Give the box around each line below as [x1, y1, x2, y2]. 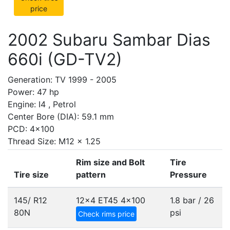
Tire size [14, 169, 49, 180]
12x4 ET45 [76, 195, 118, 205]
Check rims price [78, 209, 135, 218]
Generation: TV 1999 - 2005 [8, 74, 117, 85]
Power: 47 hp [8, 87, 59, 97]
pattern [76, 169, 106, 180]
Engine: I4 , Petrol [8, 99, 76, 109]
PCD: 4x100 [8, 124, 54, 134]
